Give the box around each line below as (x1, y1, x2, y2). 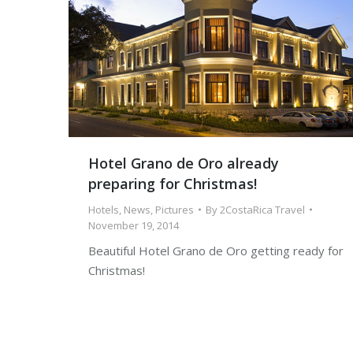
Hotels (88, 203, 119, 217)
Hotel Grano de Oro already (88, 154, 279, 173)
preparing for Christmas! (88, 174, 257, 194)
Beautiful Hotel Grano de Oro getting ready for (88, 243, 344, 259)
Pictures (155, 203, 194, 217)
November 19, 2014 (88, 218, 179, 233)
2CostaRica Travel (220, 203, 305, 217)
